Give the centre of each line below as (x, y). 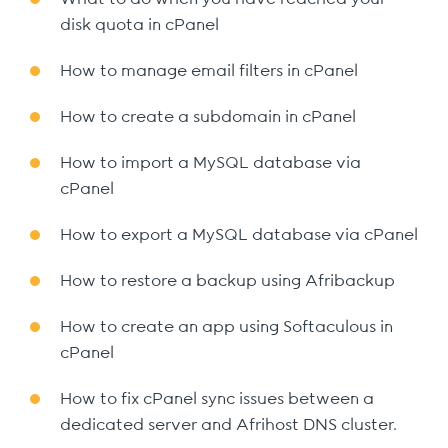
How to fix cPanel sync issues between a (217, 399)
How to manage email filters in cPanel (209, 71)
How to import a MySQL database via (210, 163)
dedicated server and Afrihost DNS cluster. (228, 425)
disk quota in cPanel (139, 25)
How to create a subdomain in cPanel (208, 117)
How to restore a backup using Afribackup (227, 281)
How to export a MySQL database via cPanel (239, 235)
